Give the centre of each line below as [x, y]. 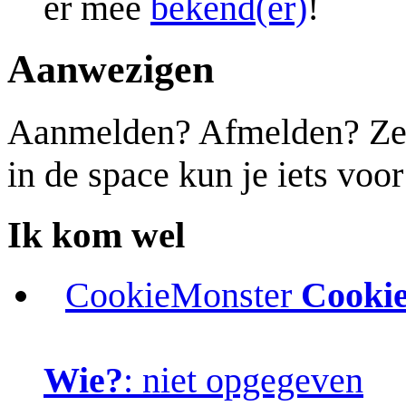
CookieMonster [179, 295]
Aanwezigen [111, 70]
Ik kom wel [96, 235]
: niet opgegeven [243, 380]
